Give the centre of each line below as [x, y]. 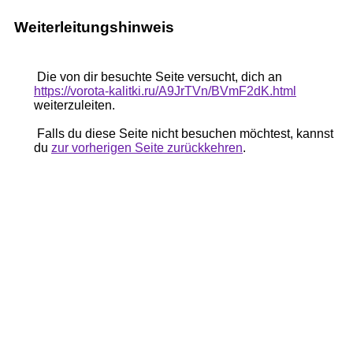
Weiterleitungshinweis [94, 27]
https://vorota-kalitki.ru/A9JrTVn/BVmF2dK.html [165, 91]
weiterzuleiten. [74, 105]
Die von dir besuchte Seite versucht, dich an [158, 77]
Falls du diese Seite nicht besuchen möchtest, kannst [184, 134]
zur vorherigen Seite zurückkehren [147, 148]
